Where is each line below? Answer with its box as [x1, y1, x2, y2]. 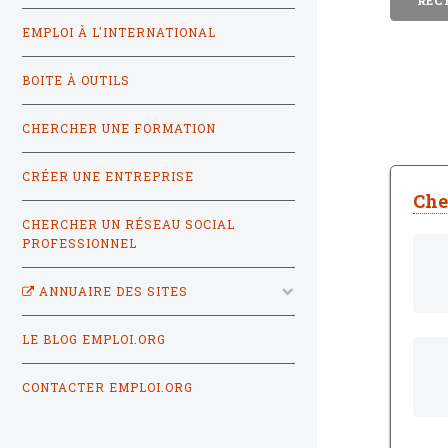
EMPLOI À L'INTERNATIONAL [22, 24, 216, 40]
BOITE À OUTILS [22, 72, 130, 88]
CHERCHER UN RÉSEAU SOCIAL [22, 216, 235, 232]
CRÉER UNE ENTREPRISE [22, 168, 194, 184]
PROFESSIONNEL [22, 235, 137, 251]
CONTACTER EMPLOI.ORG [22, 379, 193, 395]
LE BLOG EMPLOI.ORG [22, 331, 166, 347]
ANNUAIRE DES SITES [35, 283, 188, 299]
